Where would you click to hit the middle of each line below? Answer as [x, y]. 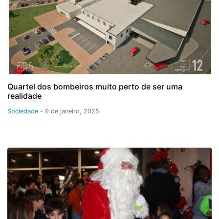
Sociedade [24, 111]
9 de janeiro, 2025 [72, 111]
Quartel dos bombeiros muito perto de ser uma [95, 86]
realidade [24, 96]
